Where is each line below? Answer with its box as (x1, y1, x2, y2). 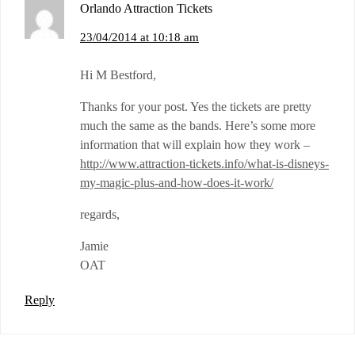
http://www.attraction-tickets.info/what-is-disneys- (80, 157, 329, 171)
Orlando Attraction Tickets (80, 2, 212, 16)
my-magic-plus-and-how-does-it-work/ (80, 176, 273, 190)
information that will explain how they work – (80, 138, 310, 152)
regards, (80, 208, 120, 222)
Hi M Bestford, (80, 68, 156, 82)
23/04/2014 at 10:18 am (80, 31, 199, 44)
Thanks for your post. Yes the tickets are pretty (80, 100, 311, 114)
